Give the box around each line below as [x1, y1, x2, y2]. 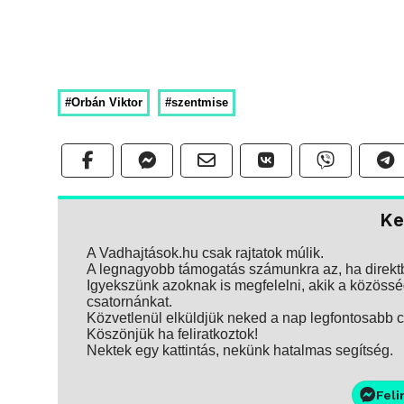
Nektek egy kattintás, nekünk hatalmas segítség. [87, 342, 393, 358]
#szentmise [165, 95, 228, 109]
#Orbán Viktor [65, 95, 142, 109]
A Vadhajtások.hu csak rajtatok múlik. [87, 244, 324, 261]
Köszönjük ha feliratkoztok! [87, 326, 258, 342]
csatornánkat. [87, 293, 172, 309]
